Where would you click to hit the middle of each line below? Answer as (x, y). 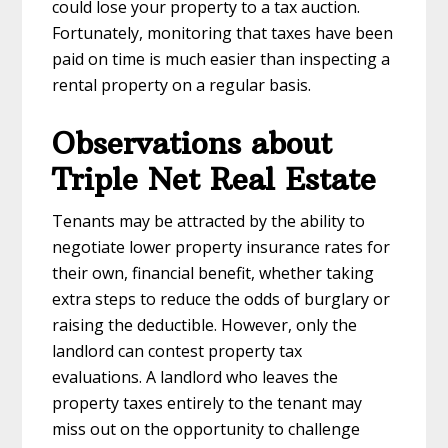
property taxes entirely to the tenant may (207, 402)
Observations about (192, 143)
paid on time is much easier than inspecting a (221, 58)
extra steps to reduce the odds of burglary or (221, 298)
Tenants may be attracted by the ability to (209, 220)
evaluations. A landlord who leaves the (195, 376)
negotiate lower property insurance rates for (221, 246)
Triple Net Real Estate (214, 179)
